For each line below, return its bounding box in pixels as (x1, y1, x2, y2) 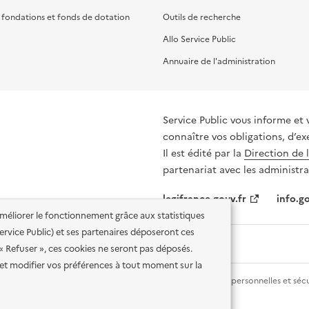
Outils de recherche (163, 10, 241, 23)
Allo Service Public (163, 32, 236, 46)
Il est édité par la (163, 146, 244, 161)
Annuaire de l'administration (163, 54, 275, 68)
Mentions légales (111, 274, 177, 287)
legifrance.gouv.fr (163, 191, 246, 206)
